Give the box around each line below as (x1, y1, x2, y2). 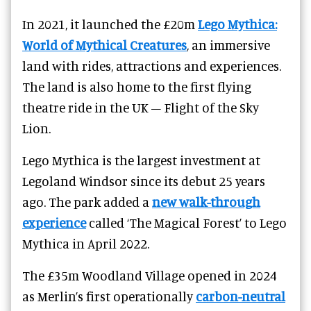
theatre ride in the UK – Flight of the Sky (22, 99, 259, 116)
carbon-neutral (196, 288, 285, 305)
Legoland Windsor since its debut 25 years (22, 173, 265, 190)
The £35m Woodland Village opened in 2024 (22, 267, 277, 284)
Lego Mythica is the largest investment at (22, 152, 260, 169)
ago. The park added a (22, 194, 152, 210)
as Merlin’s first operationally (22, 288, 196, 305)
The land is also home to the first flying (22, 78, 251, 95)
